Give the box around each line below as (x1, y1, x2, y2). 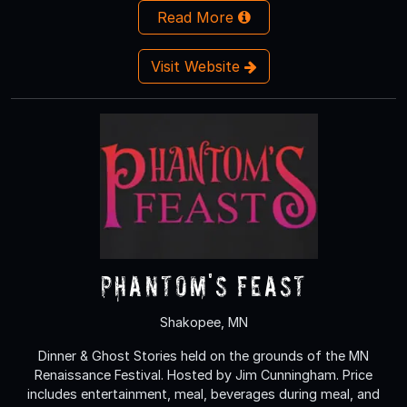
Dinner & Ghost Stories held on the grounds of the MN (38, 347, 369, 363)
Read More (156, 7, 238, 26)
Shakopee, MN (159, 313, 248, 330)
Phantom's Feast (100, 269, 307, 302)
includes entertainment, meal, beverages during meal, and (27, 385, 380, 402)
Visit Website (150, 56, 244, 75)
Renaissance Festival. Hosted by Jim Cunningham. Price (35, 366, 372, 382)
